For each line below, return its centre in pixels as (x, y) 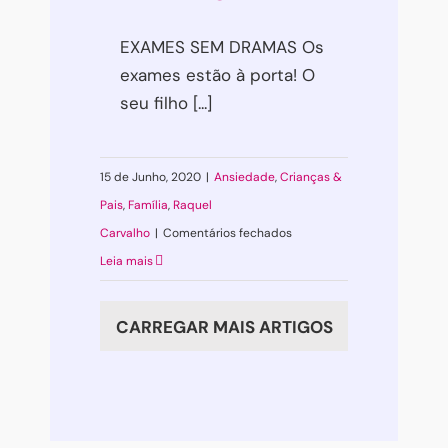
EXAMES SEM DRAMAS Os (222, 46)
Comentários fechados (227, 232)
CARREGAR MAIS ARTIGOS (224, 326)
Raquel (192, 204)
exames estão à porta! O (217, 74)
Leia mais (126, 260)
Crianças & (311, 176)
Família (148, 204)
